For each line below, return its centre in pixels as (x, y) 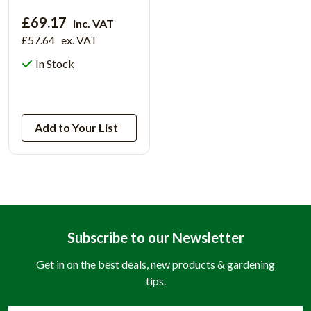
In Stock (55, 63)
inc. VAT (93, 23)
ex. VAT (79, 40)
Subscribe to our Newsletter (155, 237)
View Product (79, 91)
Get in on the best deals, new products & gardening (155, 264)
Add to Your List (76, 127)
